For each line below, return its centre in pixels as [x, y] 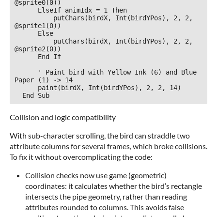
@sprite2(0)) [38, 49]
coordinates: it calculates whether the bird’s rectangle [114, 186]
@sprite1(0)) [38, 26]
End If [26, 57]
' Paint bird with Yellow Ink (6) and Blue [26, 72]
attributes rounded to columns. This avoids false [105, 207]
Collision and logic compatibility [63, 117]
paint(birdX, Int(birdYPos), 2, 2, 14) [26, 88]
